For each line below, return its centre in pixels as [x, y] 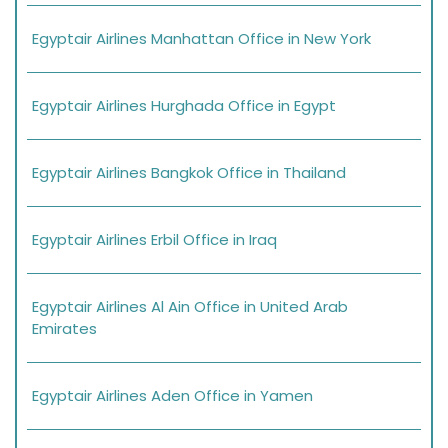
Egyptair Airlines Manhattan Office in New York [201, 39]
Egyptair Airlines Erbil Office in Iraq [154, 240]
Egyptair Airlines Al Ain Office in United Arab [190, 307]
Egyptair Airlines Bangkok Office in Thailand [189, 173]
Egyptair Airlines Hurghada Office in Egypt [184, 106]
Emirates [64, 329]
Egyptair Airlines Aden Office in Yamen [172, 396]
